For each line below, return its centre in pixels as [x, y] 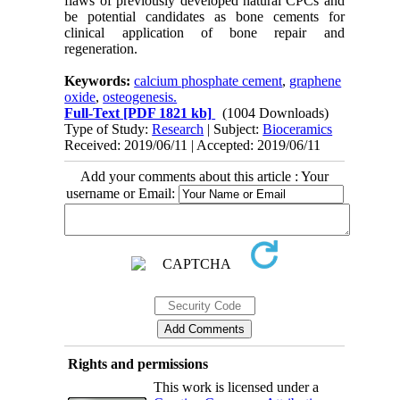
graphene [316, 81]
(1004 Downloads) [276, 113]
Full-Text [92, 113]
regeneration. [101, 49]
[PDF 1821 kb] [166, 113]
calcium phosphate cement [208, 81]
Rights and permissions [137, 364]
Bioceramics [298, 129]
